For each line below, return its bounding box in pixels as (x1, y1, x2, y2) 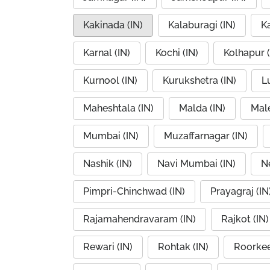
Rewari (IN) (83, 241, 133, 253)
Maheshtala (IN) (83, 102, 154, 114)
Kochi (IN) (155, 47, 198, 58)
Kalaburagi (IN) (168, 19, 236, 31)
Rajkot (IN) (221, 213, 269, 225)
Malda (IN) (179, 102, 225, 114)
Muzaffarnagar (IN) (164, 130, 248, 142)
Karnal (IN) (83, 47, 130, 58)
